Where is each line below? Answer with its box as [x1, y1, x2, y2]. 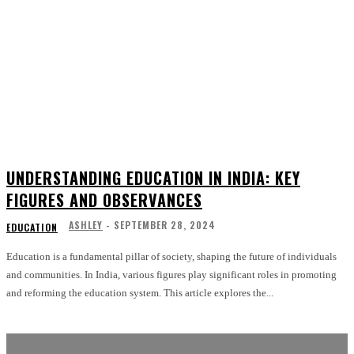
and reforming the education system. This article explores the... [6, 287, 273, 299]
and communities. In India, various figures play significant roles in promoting [6, 269, 337, 281]
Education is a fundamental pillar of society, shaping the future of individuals [6, 250, 337, 263]
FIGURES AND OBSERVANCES [6, 188, 202, 213]
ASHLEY [69, 218, 103, 232]
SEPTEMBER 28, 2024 [114, 218, 216, 232]
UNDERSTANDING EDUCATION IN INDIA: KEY [6, 166, 300, 190]
